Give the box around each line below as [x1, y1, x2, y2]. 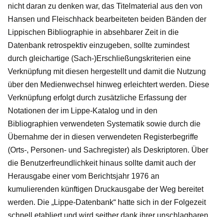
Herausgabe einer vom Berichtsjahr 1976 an [8, 171, 159, 180]
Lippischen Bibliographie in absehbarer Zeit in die [8, 28, 179, 36]
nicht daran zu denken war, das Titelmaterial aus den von [8, 1, 202, 10]
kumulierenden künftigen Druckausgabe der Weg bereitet [8, 185, 203, 193]
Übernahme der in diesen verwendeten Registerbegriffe [8, 132, 198, 141]
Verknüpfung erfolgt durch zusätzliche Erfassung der [8, 93, 186, 102]
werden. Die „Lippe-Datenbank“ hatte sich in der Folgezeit [8, 198, 206, 206]
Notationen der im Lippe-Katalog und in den [8, 106, 157, 115]
